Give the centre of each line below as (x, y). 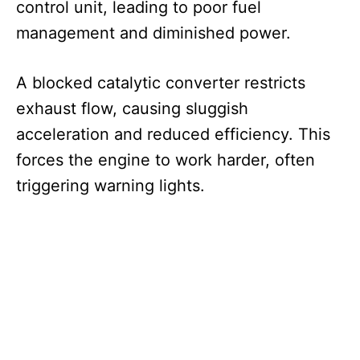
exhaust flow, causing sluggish (132, 109)
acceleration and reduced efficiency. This (173, 135)
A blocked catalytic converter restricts (161, 83)
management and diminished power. (153, 33)
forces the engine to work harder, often (166, 160)
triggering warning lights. (110, 186)
